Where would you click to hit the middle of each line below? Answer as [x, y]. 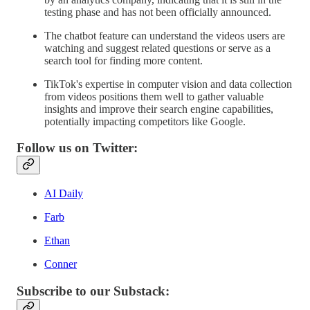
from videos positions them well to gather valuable [154, 96]
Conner [61, 264]
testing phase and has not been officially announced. [158, 12]
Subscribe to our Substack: [93, 291]
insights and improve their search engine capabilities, [159, 109]
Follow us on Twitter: [77, 148]
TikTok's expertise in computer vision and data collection [168, 84]
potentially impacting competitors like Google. [145, 121]
